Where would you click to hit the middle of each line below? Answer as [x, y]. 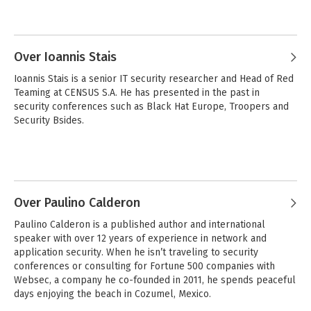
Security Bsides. [49, 120]
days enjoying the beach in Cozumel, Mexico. [112, 294]
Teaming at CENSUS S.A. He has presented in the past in [137, 93]
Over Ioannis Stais [65, 57]
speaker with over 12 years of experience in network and [140, 238]
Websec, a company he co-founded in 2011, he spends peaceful [155, 280]
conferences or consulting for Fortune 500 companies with [144, 266]
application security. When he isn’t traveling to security [136, 252]
